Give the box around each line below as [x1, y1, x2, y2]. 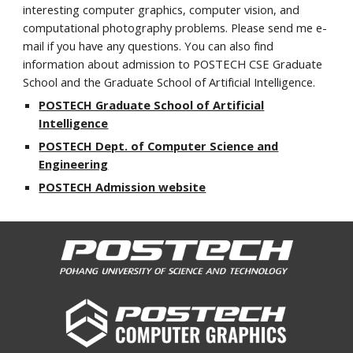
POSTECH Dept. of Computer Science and [39, 138, 279, 154]
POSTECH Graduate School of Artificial [39, 97, 265, 113]
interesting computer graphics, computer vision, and [23, 2, 300, 17]
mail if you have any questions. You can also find [23, 38, 274, 54]
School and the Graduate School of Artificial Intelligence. [23, 74, 316, 90]
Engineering [39, 156, 109, 172]
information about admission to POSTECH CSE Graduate [23, 56, 323, 72]
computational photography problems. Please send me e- [23, 20, 328, 35]
